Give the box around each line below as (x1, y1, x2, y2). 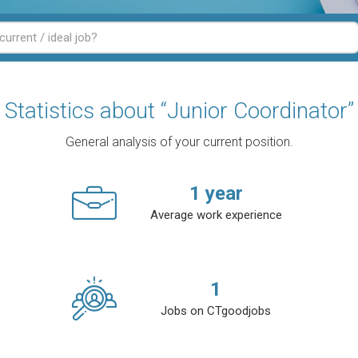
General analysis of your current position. (65, 134, 293, 149)
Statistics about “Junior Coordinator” (4, 97, 354, 124)
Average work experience (149, 208, 282, 222)
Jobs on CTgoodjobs (161, 304, 271, 318)
